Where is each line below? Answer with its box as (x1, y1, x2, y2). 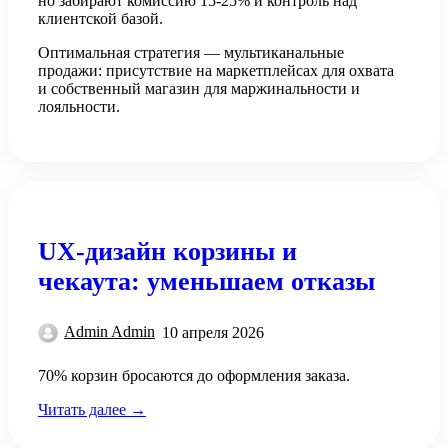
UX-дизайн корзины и (38, 237, 297, 267)
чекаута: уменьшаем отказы (38, 267, 375, 297)
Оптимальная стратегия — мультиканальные (38, 43, 344, 61)
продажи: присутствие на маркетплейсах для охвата (38, 61, 394, 79)
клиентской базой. (38, 9, 163, 27)
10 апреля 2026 (162, 323, 264, 341)
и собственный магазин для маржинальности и (38, 79, 360, 97)
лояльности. (38, 97, 120, 115)
